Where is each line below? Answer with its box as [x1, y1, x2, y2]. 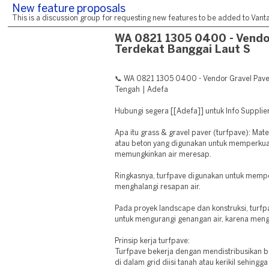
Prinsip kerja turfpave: [115, 238, 190, 244]
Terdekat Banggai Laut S [115, 45, 250, 55]
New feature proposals [12, 4, 125, 14]
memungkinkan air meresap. [115, 151, 212, 158]
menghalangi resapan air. [115, 184, 201, 190]
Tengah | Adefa [115, 86, 168, 93]
